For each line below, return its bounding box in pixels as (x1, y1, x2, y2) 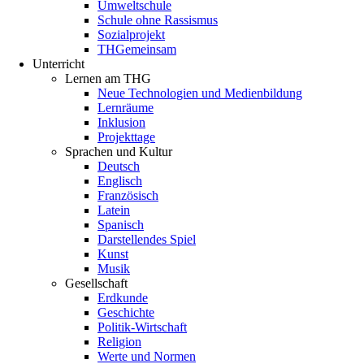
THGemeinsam (97, 42, 176, 56)
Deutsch (97, 159, 140, 173)
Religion (97, 335, 141, 349)
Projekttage (97, 130, 155, 144)
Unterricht (32, 57, 84, 71)
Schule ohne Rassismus (97, 13, 218, 27)
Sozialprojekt (97, 28, 165, 41)
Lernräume (97, 101, 154, 115)
